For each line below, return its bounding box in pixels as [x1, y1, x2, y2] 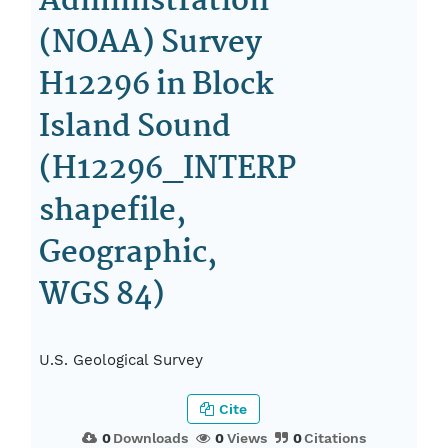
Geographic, [39, 229, 218, 278]
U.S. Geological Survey [39, 351, 204, 370]
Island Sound [39, 103, 232, 152]
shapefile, [39, 187, 187, 236]
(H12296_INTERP [39, 145, 297, 194]
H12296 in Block [39, 61, 275, 110]
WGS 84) [39, 271, 166, 320]
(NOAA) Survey [39, 19, 263, 68]
